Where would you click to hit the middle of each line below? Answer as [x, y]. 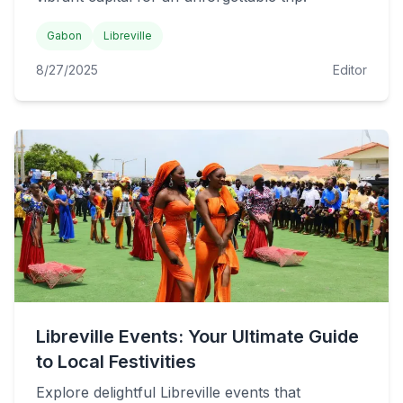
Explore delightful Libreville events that [168, 392]
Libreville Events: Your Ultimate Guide [197, 336]
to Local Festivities [116, 362]
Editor [350, 70]
